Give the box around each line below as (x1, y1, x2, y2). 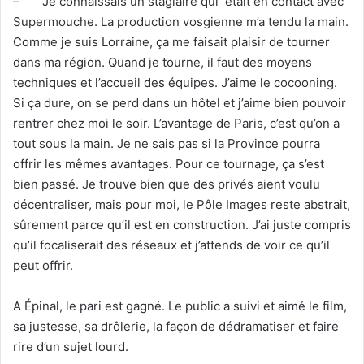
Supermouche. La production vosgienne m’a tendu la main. (13, 14, 349, 29)
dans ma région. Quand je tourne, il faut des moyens (13, 54, 312, 70)
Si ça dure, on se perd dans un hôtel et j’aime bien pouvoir (13, 95, 346, 110)
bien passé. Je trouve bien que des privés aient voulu (13, 176, 320, 192)
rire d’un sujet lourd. (13, 339, 128, 354)
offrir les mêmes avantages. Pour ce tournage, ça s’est (13, 156, 324, 171)
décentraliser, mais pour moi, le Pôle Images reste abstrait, (13, 197, 350, 212)
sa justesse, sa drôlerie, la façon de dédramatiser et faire (13, 318, 339, 334)
